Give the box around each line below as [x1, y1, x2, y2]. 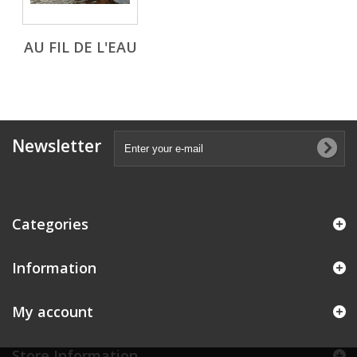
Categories [12, 214, 88, 233]
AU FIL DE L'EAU [23, 37, 137, 57]
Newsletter [12, 135, 101, 157]
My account [12, 302, 93, 321]
